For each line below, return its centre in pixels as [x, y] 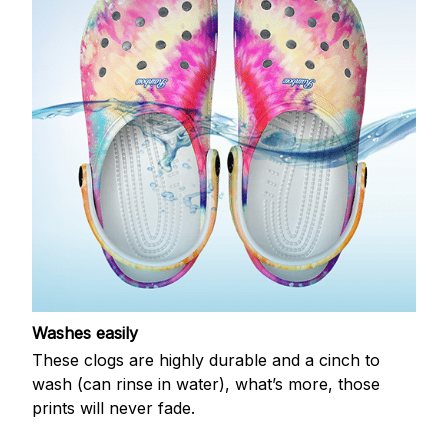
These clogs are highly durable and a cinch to [206, 360]
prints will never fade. [113, 408]
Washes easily [85, 332]
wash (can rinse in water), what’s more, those [206, 384]
